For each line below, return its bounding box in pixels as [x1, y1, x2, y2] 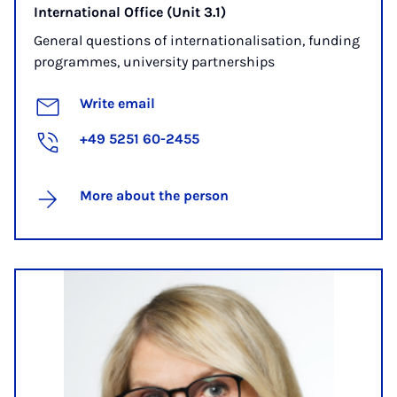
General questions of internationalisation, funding [34, 32, 360, 50]
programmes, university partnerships [34, 53, 275, 71]
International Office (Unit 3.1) [34, 4, 226, 21]
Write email [80, 94, 155, 112]
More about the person [80, 186, 229, 204]
